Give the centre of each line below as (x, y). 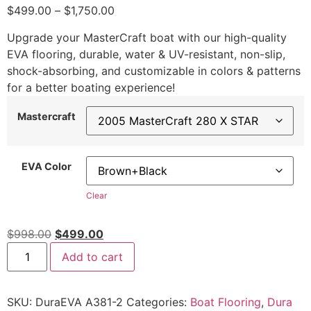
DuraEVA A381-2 (79, 302)
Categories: (158, 302)
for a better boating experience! (91, 87)
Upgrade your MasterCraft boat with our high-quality (147, 37)
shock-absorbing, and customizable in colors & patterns (154, 70)
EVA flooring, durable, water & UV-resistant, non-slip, (146, 54)
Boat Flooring (226, 302)
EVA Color (47, 166)
